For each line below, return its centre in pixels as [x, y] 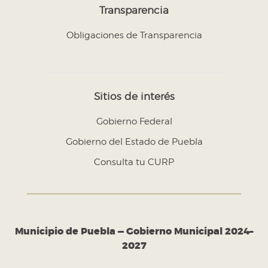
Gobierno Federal [134, 122]
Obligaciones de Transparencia [134, 36]
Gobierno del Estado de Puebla [134, 142]
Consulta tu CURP [134, 162]
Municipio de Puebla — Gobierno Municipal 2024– [134, 232]
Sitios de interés [134, 97]
